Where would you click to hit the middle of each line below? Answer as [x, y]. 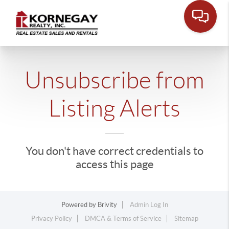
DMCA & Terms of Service [123, 219]
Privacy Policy [51, 219]
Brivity [107, 205]
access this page [114, 164]
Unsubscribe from [114, 80]
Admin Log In [149, 205]
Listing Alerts [114, 108]
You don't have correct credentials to [114, 151]
